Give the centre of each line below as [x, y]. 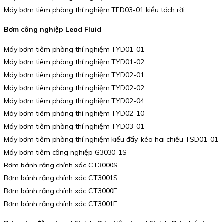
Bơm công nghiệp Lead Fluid [53, 29]
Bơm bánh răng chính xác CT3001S [61, 178]
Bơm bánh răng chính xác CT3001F [61, 203]
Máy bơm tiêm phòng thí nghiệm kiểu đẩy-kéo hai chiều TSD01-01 [111, 139]
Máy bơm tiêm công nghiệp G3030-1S [65, 152]
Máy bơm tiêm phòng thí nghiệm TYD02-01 [74, 75]
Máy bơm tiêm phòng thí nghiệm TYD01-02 [74, 62]
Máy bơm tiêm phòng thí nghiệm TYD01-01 [74, 49]
